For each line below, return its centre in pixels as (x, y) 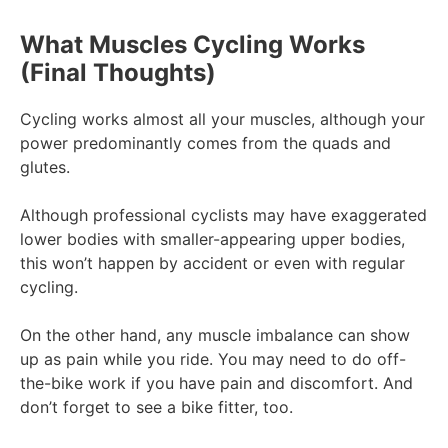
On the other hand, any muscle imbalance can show (215, 334)
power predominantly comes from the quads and (205, 142)
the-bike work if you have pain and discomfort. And (216, 382)
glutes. (45, 166)
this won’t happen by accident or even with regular (212, 262)
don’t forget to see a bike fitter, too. (159, 406)
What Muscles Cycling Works (192, 44)
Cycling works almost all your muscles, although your (222, 118)
